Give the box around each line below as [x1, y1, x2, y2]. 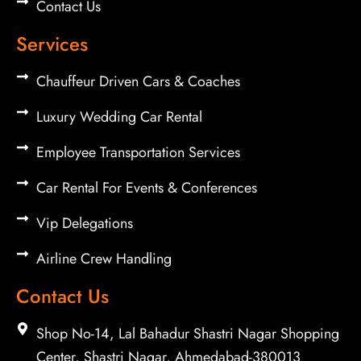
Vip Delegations [36, 212, 133, 234]
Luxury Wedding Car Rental [36, 106, 202, 127]
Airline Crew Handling [36, 247, 172, 269]
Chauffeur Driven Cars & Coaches [36, 70, 240, 92]
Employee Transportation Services [36, 141, 240, 163]
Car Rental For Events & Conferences [36, 176, 257, 198]
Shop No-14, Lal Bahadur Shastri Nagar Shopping [36, 322, 339, 344]
